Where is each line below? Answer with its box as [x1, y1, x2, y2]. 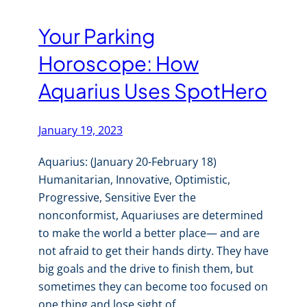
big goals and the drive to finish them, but [38, 260, 254, 276]
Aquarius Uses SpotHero [38, 78, 267, 103]
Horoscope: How [38, 51, 199, 76]
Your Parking [38, 23, 155, 49]
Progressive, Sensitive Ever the [38, 189, 196, 205]
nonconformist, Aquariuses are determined [38, 207, 263, 223]
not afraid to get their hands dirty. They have [38, 243, 269, 258]
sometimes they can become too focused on [38, 278, 268, 294]
